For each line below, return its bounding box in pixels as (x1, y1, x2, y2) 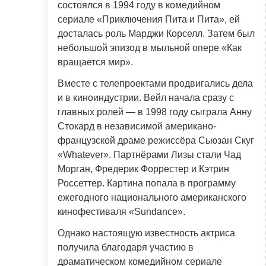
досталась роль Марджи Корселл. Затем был (58, 28, 255, 39)
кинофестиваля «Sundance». (58, 206, 185, 217)
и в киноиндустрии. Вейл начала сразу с (58, 92, 234, 103)
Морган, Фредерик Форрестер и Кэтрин (58, 163, 229, 174)
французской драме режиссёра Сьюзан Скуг (58, 135, 254, 145)
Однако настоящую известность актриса (58, 227, 235, 238)
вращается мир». (58, 56, 133, 67)
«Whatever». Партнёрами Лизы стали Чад (58, 149, 241, 160)
